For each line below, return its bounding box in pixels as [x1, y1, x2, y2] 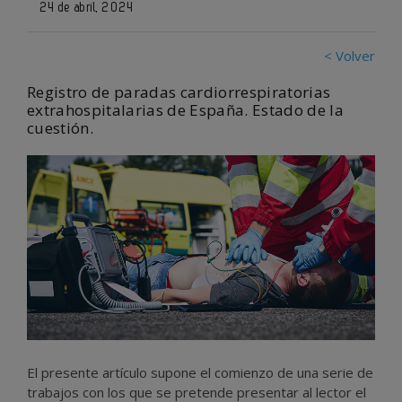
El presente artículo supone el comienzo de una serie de [27, 363, 373, 382]
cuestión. [27, 118, 93, 138]
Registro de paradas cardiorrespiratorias [27, 82, 331, 102]
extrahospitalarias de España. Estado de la [27, 100, 345, 120]
